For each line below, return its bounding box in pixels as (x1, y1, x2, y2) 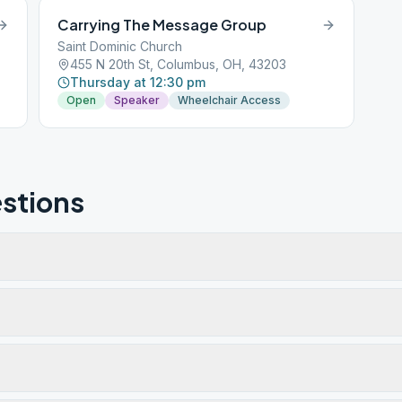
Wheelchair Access (178, 93, 282, 107)
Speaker (114, 93, 161, 107)
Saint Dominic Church (57, 39, 183, 54)
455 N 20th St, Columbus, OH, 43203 (70, 57, 287, 72)
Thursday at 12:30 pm (70, 74, 206, 90)
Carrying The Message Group (57, 15, 267, 34)
